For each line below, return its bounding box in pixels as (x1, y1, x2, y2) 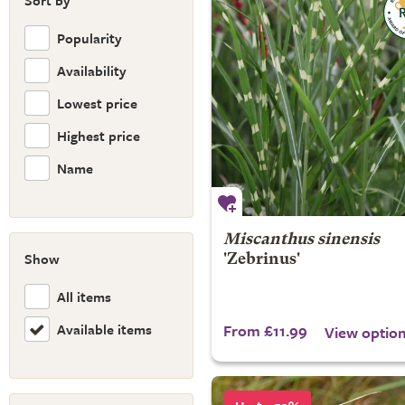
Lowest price (57, 92, 137, 113)
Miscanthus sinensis (222, 232, 380, 248)
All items (57, 286, 111, 306)
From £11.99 (222, 319, 307, 342)
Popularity (57, 27, 122, 48)
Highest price (57, 125, 140, 146)
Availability (57, 60, 127, 80)
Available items (57, 318, 152, 339)
